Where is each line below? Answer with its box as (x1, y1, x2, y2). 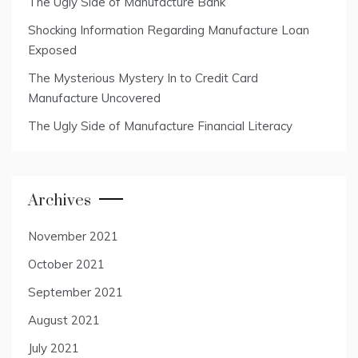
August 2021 (28, 312, 100, 328)
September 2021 (28, 284, 123, 300)
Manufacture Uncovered (28, 89, 161, 105)
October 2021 (28, 256, 105, 272)
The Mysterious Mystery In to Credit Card (28, 70, 258, 86)
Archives (28, 190, 91, 211)
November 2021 (28, 228, 118, 244)
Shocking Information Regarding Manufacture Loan (28, 22, 309, 38)
